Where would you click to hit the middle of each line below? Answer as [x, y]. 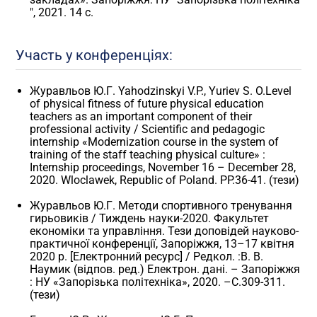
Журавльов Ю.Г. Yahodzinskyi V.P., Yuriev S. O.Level [161, 91]
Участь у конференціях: [94, 56]
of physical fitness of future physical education [147, 104]
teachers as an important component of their [141, 117]
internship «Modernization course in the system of [155, 142]
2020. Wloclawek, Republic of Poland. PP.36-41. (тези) [165, 180]
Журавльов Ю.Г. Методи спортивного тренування [161, 206]
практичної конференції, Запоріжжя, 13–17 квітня [162, 244]
